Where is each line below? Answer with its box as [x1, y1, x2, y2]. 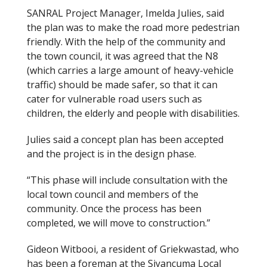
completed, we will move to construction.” [27, 216, 210, 230]
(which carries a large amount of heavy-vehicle [27, 64, 234, 77]
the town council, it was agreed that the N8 [27, 49, 218, 63]
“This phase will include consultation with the [27, 173, 228, 187]
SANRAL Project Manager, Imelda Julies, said [27, 7, 224, 20]
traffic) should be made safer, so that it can [27, 78, 218, 92]
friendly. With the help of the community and [27, 35, 225, 49]
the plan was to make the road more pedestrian [27, 21, 240, 35]
